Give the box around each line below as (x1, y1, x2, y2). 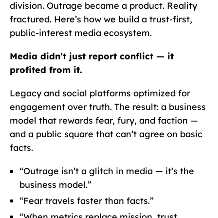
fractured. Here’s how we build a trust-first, (10, 13, 192, 25)
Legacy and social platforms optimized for (10, 87, 190, 99)
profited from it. (10, 64, 82, 75)
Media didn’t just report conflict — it (10, 50, 174, 62)
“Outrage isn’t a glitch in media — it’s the (19, 165, 194, 177)
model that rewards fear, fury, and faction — (10, 114, 198, 126)
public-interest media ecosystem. (10, 27, 152, 38)
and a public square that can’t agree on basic (10, 128, 202, 140)
